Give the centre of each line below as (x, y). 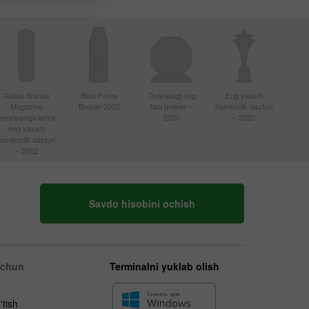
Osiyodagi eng (171, 95)
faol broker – (171, 106)
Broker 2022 (99, 106)
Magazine (27, 106)
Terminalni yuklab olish (164, 266)
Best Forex (99, 95)
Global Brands (27, 95)
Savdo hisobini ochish (142, 204)
